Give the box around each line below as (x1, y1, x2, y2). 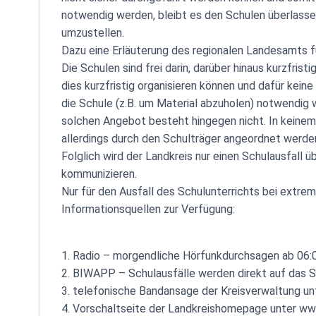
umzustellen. (61, 26, 124, 39)
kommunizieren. (61, 167, 137, 181)
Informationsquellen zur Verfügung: (61, 202, 235, 216)
